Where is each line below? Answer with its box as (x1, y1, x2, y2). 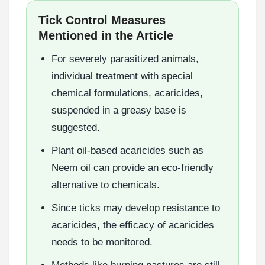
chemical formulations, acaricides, (51, 87, 203, 99)
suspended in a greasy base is (51, 104, 186, 116)
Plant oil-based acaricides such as (51, 144, 203, 156)
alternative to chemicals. (51, 179, 160, 190)
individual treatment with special (51, 70, 193, 82)
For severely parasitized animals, (51, 53, 199, 64)
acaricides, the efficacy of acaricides (51, 219, 214, 231)
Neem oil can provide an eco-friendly (51, 161, 214, 173)
